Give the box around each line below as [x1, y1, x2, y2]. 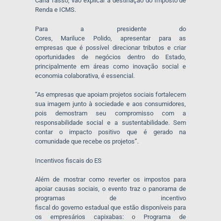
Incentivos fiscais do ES [35, 156, 102, 164]
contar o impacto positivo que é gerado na [35, 128, 186, 136]
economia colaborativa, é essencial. [35, 72, 136, 79]
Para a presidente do [35, 25, 186, 33]
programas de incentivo [35, 194, 186, 202]
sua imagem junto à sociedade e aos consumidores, [35, 100, 186, 108]
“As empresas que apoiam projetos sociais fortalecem [35, 91, 186, 99]
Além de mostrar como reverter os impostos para [35, 176, 186, 184]
